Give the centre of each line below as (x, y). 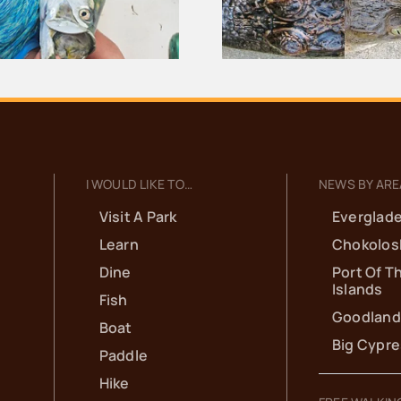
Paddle (124, 356)
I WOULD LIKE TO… (139, 184)
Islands (357, 290)
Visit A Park (138, 217)
